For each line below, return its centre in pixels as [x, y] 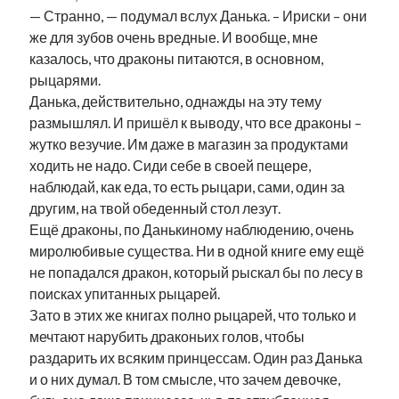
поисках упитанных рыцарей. [125, 293]
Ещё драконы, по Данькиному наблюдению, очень [192, 229]
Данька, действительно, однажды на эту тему [176, 101]
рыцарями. [65, 80]
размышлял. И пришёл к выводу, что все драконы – [196, 122]
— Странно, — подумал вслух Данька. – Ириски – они [199, 16]
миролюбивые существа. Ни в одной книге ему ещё [197, 251]
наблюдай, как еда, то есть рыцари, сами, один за [187, 187]
